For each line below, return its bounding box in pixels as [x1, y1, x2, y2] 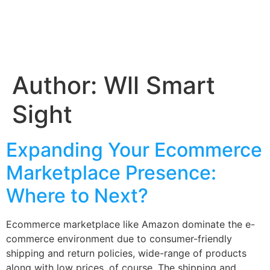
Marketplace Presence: [6, 161, 216, 185]
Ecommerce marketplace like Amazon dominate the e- [6, 218, 255, 231]
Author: [12, 71, 104, 101]
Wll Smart [104, 71, 215, 101]
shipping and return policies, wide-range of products [6, 247, 246, 260]
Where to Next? [6, 184, 148, 208]
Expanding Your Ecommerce [6, 138, 262, 162]
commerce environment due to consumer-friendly [6, 233, 232, 245]
